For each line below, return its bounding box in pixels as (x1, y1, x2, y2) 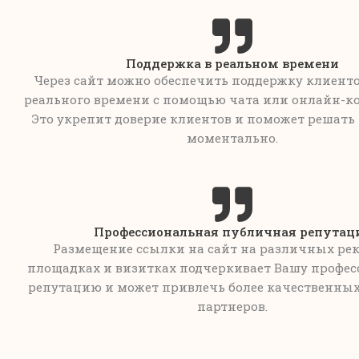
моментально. (187, 129, 278, 146)
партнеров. (197, 298, 268, 314)
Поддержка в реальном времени (126, 54, 339, 71)
